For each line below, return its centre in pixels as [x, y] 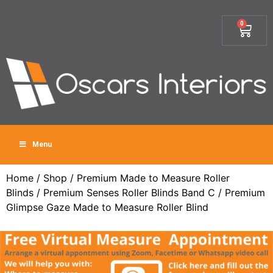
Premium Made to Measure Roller [153, 178]
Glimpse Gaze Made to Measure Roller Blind [107, 207]
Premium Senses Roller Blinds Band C [129, 193]
